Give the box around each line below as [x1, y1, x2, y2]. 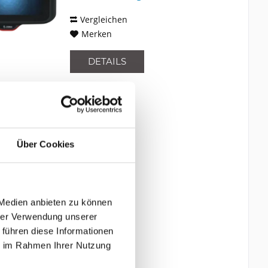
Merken [81, 28, 112, 40]
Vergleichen [80, 14, 128, 26]
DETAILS [88, 56, 127, 68]
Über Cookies [16, 139, 75, 150]
